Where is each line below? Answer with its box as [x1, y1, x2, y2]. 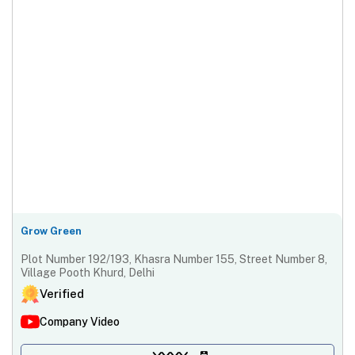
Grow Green [21, 224, 82, 237]
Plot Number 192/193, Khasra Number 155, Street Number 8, [21, 252, 327, 265]
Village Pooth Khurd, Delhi [21, 265, 155, 279]
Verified [40, 286, 84, 300]
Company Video [40, 315, 120, 328]
